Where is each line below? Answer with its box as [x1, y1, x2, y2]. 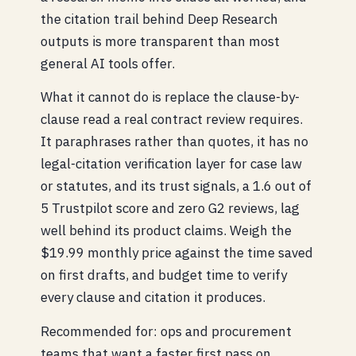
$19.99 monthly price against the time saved [41, 244, 313, 262]
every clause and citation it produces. [41, 288, 265, 307]
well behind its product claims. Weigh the [41, 222, 292, 240]
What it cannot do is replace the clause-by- [41, 88, 300, 106]
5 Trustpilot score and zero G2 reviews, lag [41, 199, 300, 218]
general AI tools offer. [41, 54, 175, 72]
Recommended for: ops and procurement [41, 322, 292, 340]
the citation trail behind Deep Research [41, 10, 278, 28]
